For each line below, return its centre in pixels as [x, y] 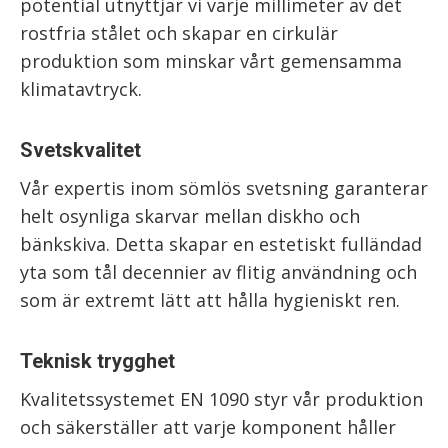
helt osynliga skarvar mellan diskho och [190, 216]
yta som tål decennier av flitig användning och [218, 272]
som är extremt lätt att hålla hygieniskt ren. [210, 300]
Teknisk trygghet [97, 361]
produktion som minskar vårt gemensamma [211, 61]
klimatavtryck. [81, 89]
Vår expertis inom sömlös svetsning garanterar [224, 188]
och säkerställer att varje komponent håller [208, 427]
